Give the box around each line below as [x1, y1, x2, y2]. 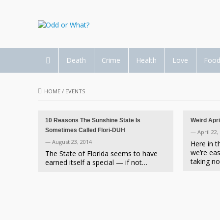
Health [136, 55, 157, 65]
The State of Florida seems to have [45, 149, 158, 158]
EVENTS [65, 87, 85, 95]
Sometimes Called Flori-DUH [45, 127, 125, 133]
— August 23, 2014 [45, 138, 92, 145]
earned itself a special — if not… [45, 158, 147, 167]
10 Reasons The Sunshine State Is [45, 117, 140, 123]
